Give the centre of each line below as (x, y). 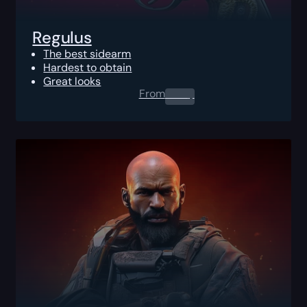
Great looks (72, 81)
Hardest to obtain (88, 67)
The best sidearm (87, 53)
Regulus (62, 37)
